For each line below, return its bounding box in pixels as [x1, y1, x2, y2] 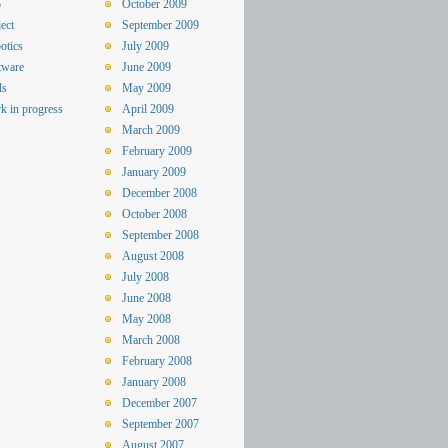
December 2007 [122, 396, 197, 410]
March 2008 [122, 333, 180, 347]
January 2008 [122, 375, 186, 389]
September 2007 [122, 417, 199, 431]
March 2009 [122, 123, 180, 137]
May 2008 [122, 312, 171, 326]
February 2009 [122, 144, 192, 158]
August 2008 [122, 249, 184, 263]
